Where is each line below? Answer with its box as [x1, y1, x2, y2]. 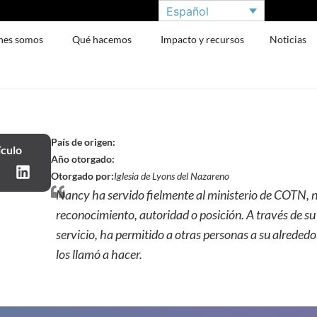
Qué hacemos [72, 33, 132, 45]
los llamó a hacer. [55, 246, 142, 262]
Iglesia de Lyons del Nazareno [114, 170, 230, 182]
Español [166, 4, 209, 18]
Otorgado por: [51, 170, 115, 182]
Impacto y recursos [161, 33, 245, 45]
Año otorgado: [51, 153, 115, 165]
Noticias [270, 33, 307, 45]
